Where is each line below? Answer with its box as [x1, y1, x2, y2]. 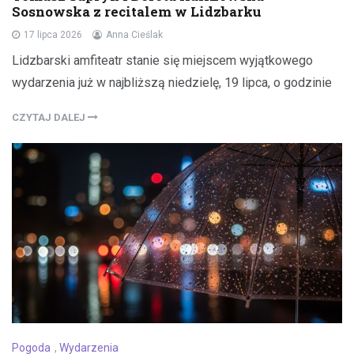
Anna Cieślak [106, 28, 163, 40]
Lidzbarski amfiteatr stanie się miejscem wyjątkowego [12, 52, 313, 68]
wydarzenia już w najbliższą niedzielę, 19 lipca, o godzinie [12, 74, 332, 90]
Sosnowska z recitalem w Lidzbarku [12, 2, 262, 21]
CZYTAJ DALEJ [12, 111, 88, 123]
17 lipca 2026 [24, 28, 82, 40]
